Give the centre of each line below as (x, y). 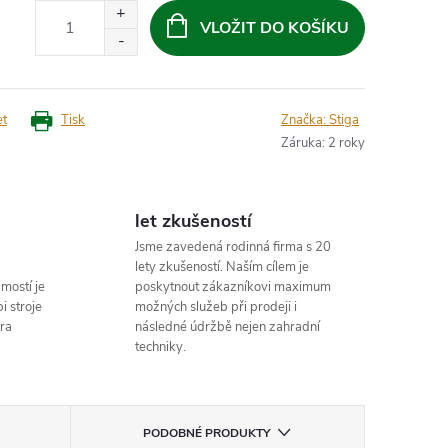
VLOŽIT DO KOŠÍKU (274, 27)
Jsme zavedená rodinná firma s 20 (232, 247)
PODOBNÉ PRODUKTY (207, 433)
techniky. (160, 347)
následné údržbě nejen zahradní (227, 327)
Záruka (301, 143)
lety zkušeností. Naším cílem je (221, 267)
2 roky (346, 143)
